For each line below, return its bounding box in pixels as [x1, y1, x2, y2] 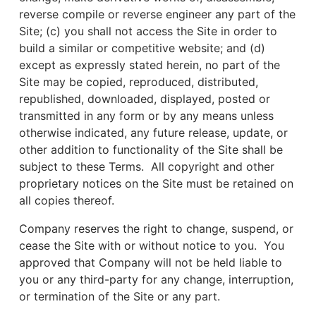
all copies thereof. [19, 193, 114, 207]
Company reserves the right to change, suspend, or [19, 221, 293, 236]
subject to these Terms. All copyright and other [19, 159, 274, 174]
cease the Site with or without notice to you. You [19, 238, 284, 253]
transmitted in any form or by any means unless [19, 109, 274, 123]
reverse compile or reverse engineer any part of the [19, 7, 296, 21]
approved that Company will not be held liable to [19, 255, 282, 269]
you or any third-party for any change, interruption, [19, 272, 293, 286]
